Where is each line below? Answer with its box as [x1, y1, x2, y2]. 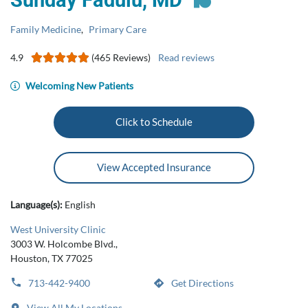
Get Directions [169, 277, 234, 289]
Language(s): [10, 199, 65, 210]
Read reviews [158, 52, 214, 63]
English [65, 199, 96, 210]
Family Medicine [10, 23, 81, 35]
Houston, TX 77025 [10, 252, 93, 264]
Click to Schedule [115, 115, 192, 128]
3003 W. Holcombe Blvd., [10, 238, 118, 250]
